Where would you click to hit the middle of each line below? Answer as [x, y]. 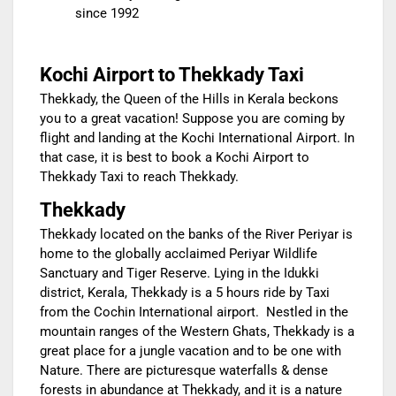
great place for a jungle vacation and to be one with [190, 351]
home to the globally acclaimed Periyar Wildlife [179, 254]
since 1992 [107, 14]
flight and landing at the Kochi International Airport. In [197, 138]
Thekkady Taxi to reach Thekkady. [143, 177]
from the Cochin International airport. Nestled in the [194, 312]
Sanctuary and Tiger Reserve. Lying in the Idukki [179, 274]
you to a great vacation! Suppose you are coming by [192, 119]
